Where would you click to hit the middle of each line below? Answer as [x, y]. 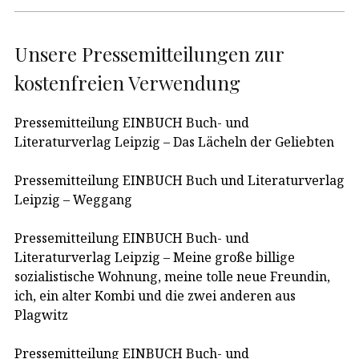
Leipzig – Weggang [73, 199]
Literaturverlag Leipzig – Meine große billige [155, 257]
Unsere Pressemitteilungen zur [149, 53]
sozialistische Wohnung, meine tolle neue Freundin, [172, 276]
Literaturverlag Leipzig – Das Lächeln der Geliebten [174, 141]
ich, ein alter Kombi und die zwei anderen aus [155, 295]
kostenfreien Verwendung [127, 82]
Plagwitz [41, 315]
